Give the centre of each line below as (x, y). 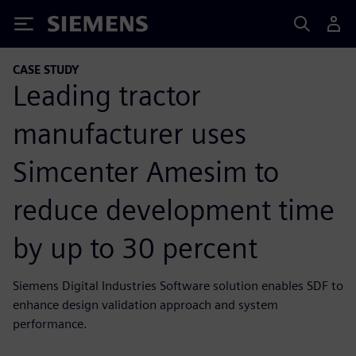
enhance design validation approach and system (145, 304)
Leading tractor (107, 95)
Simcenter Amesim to (146, 171)
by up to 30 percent (135, 248)
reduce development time (174, 209)
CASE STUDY (46, 70)
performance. (50, 323)
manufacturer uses (130, 133)
